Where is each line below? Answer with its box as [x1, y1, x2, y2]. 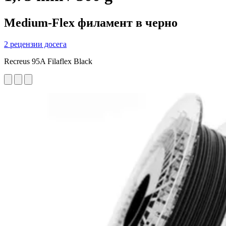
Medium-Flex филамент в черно [4, 16, 178, 29]
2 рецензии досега [4, 39, 67, 48]
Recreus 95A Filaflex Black [4, 56, 92, 66]
